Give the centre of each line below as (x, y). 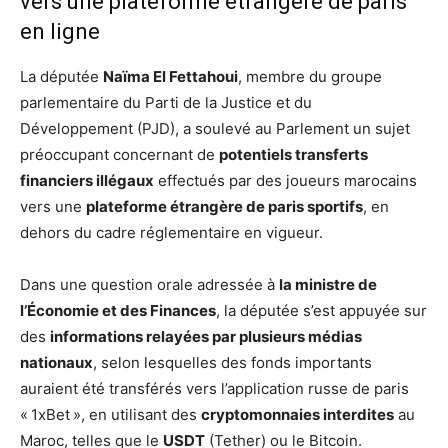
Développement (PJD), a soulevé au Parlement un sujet (215, 128)
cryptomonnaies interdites (297, 414)
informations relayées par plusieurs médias (206, 336)
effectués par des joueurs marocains (285, 180)
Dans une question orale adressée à (149, 284)
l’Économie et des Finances (118, 310)
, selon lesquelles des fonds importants (232, 362)
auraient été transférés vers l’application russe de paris (214, 388)
